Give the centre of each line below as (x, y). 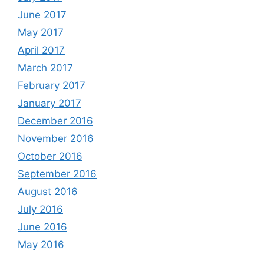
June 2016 (42, 227)
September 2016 (57, 174)
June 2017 (42, 15)
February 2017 (52, 86)
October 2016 (50, 156)
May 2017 (41, 33)
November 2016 (56, 139)
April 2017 (41, 50)
